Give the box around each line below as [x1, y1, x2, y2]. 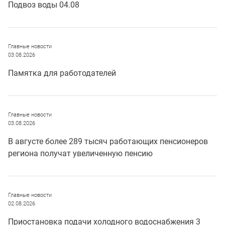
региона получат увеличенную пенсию [8, 148, 153, 158]
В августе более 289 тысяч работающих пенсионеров [8, 136, 208, 146]
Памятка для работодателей [8, 68, 116, 78]
